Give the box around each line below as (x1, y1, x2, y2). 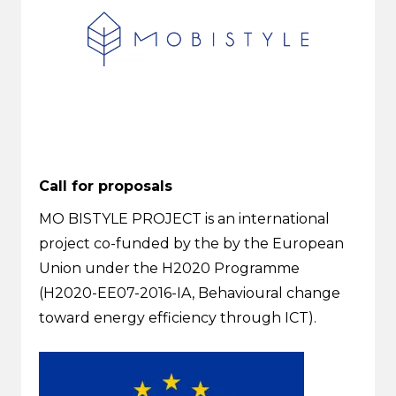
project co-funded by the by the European (39, 235, 344, 252)
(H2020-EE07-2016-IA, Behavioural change (39, 285, 340, 301)
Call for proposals (39, 178, 172, 194)
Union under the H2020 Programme (39, 260, 300, 277)
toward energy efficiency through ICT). (39, 309, 316, 326)
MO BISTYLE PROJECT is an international (39, 210, 330, 227)
